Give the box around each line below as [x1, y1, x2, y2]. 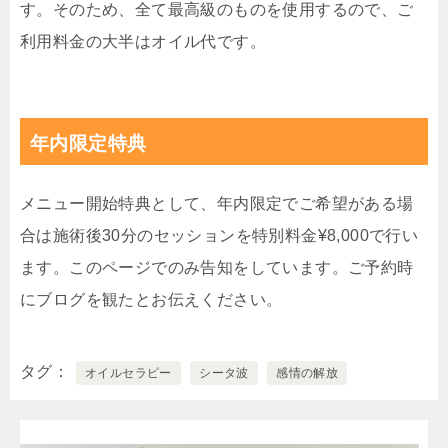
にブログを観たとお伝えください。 [20, 291, 283, 309]
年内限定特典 [30, 133, 147, 155]
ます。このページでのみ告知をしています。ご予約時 [20, 259, 414, 277]
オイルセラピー [85, 366, 172, 381]
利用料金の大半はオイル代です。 [20, 33, 266, 51]
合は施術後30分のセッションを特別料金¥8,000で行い [20, 227, 419, 245]
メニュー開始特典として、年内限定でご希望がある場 [20, 195, 414, 213]
